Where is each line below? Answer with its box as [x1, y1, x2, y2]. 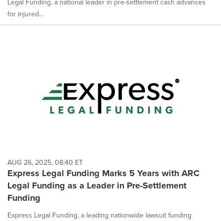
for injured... [7, 8, 43, 19]
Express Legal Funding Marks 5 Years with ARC [7, 167, 199, 180]
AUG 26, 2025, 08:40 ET [7, 157, 83, 168]
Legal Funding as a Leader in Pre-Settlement [7, 179, 186, 192]
